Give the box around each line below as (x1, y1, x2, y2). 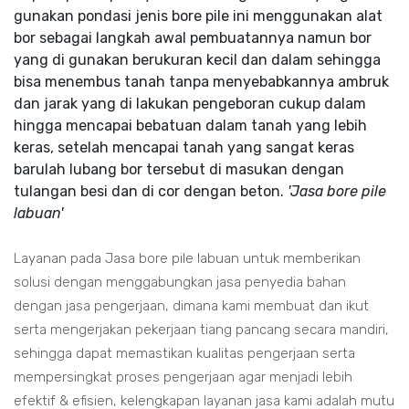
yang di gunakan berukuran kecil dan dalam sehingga (14, 51, 381, 68)
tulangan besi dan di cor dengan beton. (14, 183, 288, 200)
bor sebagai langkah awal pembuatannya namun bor (14, 29, 372, 47)
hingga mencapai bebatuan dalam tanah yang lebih (14, 117, 367, 134)
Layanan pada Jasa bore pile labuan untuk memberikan (14, 250, 361, 267)
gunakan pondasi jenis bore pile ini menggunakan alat (14, 7, 383, 25)
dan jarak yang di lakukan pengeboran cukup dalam (14, 95, 366, 112)
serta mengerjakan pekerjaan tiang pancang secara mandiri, (14, 321, 389, 338)
